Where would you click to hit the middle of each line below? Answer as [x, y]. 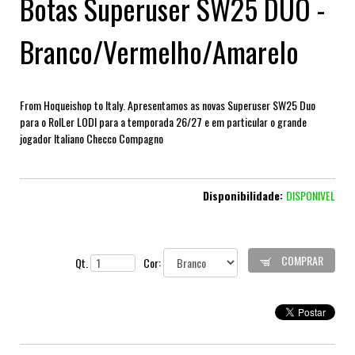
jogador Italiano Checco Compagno [92, 139]
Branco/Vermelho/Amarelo [159, 52]
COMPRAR [301, 261]
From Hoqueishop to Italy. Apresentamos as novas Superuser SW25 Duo [168, 105]
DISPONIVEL [311, 196]
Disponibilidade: [244, 196]
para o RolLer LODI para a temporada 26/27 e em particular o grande [163, 122]
